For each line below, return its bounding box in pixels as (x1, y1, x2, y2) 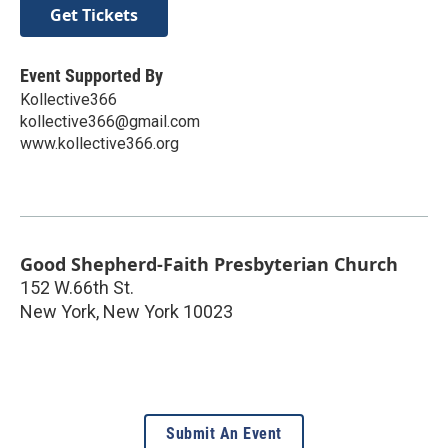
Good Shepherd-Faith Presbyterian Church (20, 252, 398, 277)
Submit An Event (166, 424, 282, 444)
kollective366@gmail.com (20, 112, 200, 132)
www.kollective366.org (20, 134, 179, 154)
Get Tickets (50, 4, 138, 27)
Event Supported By (20, 65, 163, 87)
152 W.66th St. (20, 277, 134, 299)
